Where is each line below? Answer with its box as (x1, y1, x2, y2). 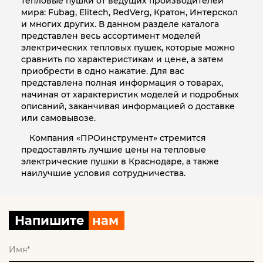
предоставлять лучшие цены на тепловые (21, 144, 206, 154)
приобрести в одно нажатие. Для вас (21, 66, 184, 76)
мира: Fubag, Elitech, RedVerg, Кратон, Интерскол (21, 7, 238, 17)
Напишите (15, 213, 85, 228)
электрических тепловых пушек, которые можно (21, 42, 235, 52)
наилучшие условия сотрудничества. (21, 168, 186, 178)
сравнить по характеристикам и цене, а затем (21, 54, 223, 64)
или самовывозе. (21, 113, 96, 123)
